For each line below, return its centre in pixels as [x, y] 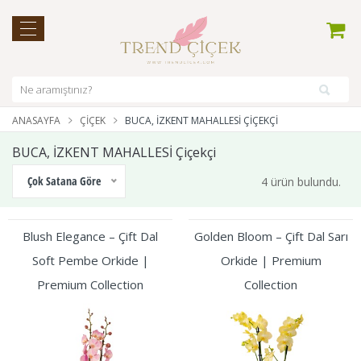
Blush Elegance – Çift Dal [90, 236]
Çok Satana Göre [64, 181]
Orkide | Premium [271, 260]
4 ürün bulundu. [301, 182]
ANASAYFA [36, 120]
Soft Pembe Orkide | [90, 260]
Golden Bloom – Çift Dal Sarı [271, 236]
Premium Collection [90, 284]
